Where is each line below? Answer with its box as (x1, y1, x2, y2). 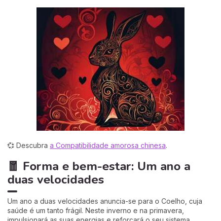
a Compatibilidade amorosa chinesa (50, 141, 166, 149)
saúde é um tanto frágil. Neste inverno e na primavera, (7, 206, 184, 215)
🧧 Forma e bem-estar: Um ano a (7, 158, 190, 174)
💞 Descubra (7, 141, 50, 149)
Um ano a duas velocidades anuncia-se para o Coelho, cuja (7, 196, 202, 205)
